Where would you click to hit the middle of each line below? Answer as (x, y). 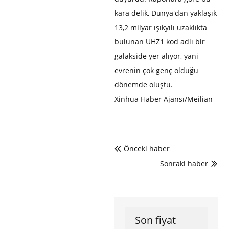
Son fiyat (155, 220)
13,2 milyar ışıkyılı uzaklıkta (161, 28)
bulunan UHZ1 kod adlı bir (160, 42)
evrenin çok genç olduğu (156, 71)
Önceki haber (147, 149)
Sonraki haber (184, 164)
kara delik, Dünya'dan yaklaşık (166, 13)
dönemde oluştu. (144, 85)
